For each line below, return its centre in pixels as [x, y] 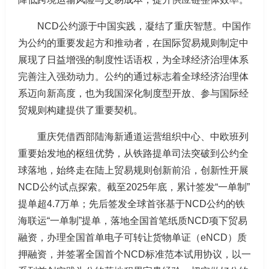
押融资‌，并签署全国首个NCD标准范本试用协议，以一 [134, 254]
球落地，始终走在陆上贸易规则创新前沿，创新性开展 [133, 170]
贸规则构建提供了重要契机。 [80, 110]
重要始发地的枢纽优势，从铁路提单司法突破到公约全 [133, 153]
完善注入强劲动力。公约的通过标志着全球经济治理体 [133, 77]
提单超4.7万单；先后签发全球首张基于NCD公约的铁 [131, 204]
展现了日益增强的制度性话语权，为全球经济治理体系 [133, 60]
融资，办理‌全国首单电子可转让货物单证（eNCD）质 [132, 237]
